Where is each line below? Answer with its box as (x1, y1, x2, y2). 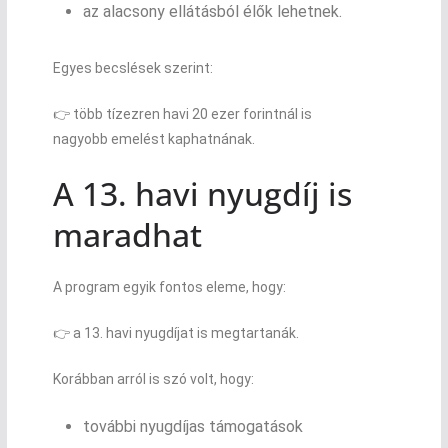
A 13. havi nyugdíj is (52, 171, 352, 215)
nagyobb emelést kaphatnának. (52, 130, 255, 147)
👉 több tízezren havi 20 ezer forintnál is (52, 105, 312, 122)
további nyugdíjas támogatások (82, 416, 303, 436)
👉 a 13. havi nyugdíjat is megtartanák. (52, 324, 299, 341)
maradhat (52, 212, 202, 256)
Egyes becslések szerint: (52, 59, 213, 76)
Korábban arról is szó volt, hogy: (52, 370, 254, 387)
